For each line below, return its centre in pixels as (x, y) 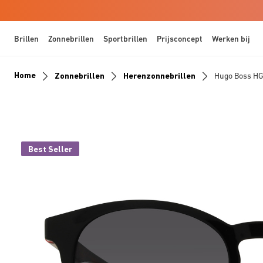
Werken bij (231, 38)
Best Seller (50, 149)
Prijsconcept (180, 38)
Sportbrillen (125, 38)
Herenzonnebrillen (159, 75)
